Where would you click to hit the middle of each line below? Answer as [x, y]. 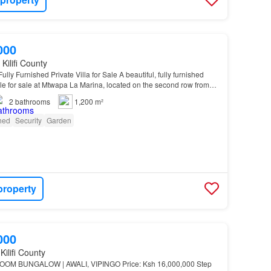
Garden [59, 120]
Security [28, 120]
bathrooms [32, 102]
